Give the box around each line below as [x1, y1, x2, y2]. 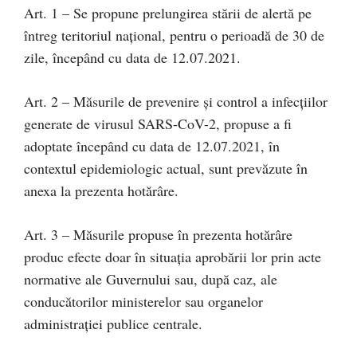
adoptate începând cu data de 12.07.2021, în [24, 136, 280, 156]
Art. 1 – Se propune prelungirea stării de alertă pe [24, 3, 312, 23]
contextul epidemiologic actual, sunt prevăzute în [24, 159, 308, 178]
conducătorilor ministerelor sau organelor [24, 292, 263, 312]
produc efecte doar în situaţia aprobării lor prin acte [24, 247, 321, 267]
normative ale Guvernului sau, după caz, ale [24, 269, 277, 289]
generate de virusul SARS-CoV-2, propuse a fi [24, 114, 292, 134]
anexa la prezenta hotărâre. [24, 181, 178, 201]
